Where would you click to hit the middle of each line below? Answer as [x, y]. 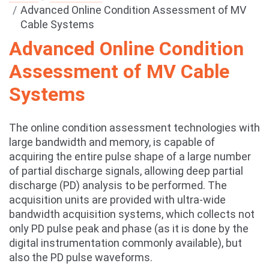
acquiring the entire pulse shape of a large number [130, 156]
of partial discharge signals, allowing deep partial [126, 171]
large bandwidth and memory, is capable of [112, 142]
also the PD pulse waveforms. [81, 257]
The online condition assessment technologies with [134, 128]
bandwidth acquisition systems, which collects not [132, 214]
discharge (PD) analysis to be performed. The [118, 185]
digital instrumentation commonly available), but [125, 243]
